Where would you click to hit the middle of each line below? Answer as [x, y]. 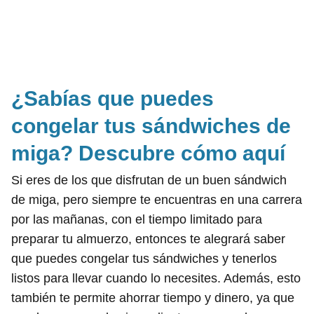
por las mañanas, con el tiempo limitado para [137, 219]
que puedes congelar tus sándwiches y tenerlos [144, 258]
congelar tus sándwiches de [151, 125]
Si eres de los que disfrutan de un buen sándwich [149, 180]
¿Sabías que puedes [112, 98]
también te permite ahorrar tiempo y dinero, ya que [153, 298]
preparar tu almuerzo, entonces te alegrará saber [148, 239]
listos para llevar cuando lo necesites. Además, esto [156, 278]
